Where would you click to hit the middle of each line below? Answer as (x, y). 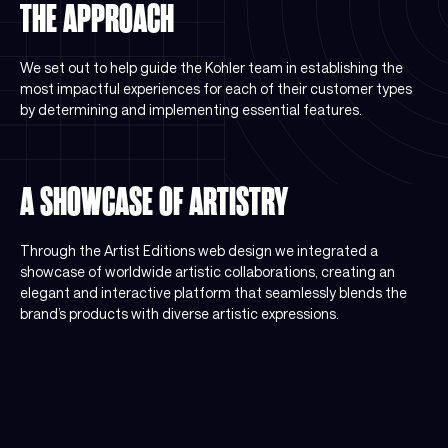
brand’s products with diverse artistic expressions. (179, 314)
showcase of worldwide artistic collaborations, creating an (207, 272)
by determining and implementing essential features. (191, 109)
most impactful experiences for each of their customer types (216, 88)
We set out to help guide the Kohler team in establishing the (211, 67)
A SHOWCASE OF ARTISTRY (154, 202)
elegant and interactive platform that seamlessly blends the (213, 293)
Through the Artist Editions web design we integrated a (199, 251)
